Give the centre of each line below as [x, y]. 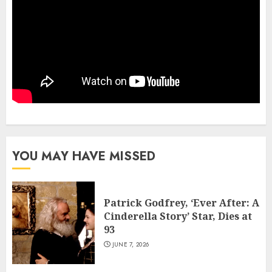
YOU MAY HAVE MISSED [84, 157]
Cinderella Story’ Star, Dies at [178, 216]
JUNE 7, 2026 [131, 245]
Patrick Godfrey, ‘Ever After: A [182, 203]
